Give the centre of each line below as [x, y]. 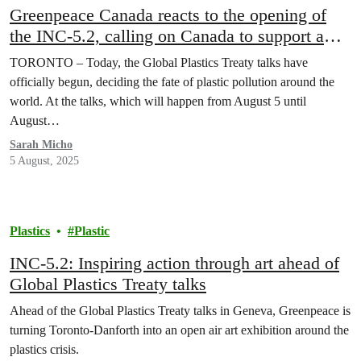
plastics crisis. [44, 349]
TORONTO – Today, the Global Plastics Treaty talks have [159, 62]
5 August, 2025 [44, 161]
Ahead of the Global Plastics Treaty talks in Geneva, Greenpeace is [180, 311]
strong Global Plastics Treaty [113, 57]
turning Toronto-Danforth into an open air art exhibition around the [179, 330]
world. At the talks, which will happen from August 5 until [158, 101]
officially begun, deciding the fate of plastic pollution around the [172, 82]
